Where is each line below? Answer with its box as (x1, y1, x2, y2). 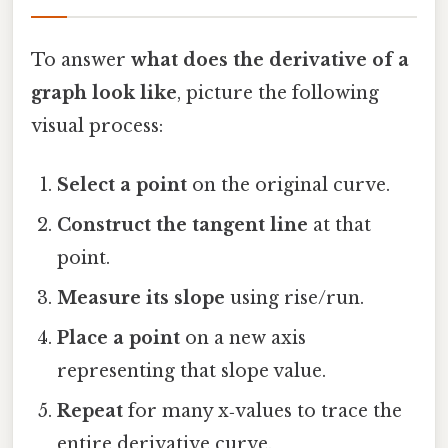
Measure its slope (57, 287, 226, 310)
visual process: (31, 115, 163, 138)
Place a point (57, 327, 181, 350)
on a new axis (180, 327, 307, 350)
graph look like (31, 82, 177, 105)
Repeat (57, 400, 124, 423)
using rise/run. (225, 287, 365, 310)
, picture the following (177, 82, 379, 105)
